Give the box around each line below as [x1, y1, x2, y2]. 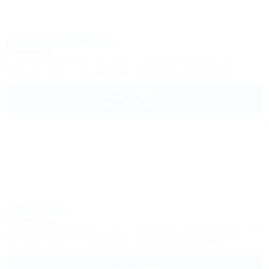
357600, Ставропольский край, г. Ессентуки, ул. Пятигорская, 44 [6, 225, 258, 235]
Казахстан [6, 202, 69, 216]
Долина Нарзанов [6, 33, 117, 47]
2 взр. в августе [104, 101, 165, 111]
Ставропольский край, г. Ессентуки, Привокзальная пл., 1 [6, 56, 231, 66]
